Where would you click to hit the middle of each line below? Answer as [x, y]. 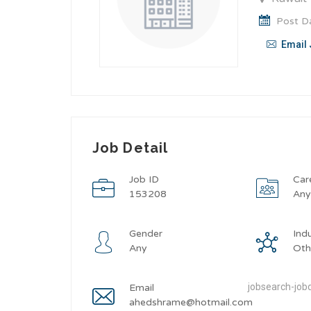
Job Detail [130, 148]
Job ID [144, 179]
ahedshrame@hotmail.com [191, 302]
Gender [146, 234]
